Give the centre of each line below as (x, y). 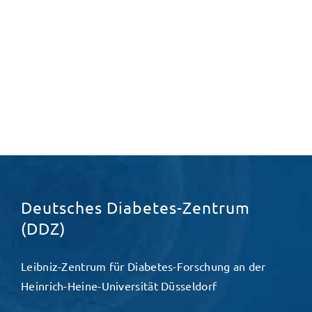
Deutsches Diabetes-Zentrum (135, 208)
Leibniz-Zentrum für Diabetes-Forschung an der (143, 266)
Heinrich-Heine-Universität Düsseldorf (119, 286)
